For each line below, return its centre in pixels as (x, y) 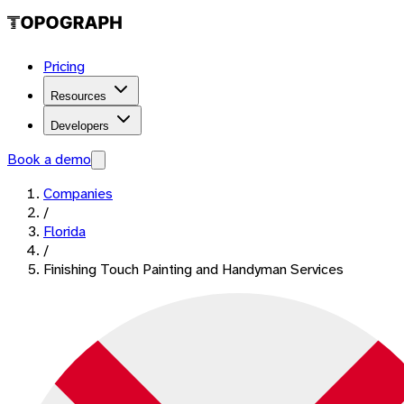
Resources (78, 96)
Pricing (64, 66)
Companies (78, 193)
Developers (80, 126)
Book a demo (49, 159)
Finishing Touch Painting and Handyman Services (193, 269)
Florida (64, 231)
